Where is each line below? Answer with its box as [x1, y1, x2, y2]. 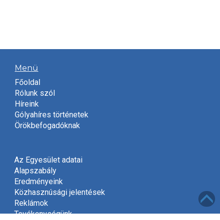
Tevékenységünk [14, 209, 72, 219]
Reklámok [14, 198, 48, 208]
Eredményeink [14, 176, 63, 186]
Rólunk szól [15, 88, 55, 98]
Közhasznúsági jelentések [14, 187, 105, 197]
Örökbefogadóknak [15, 121, 80, 130]
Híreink [15, 99, 39, 109]
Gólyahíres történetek [15, 110, 88, 119]
